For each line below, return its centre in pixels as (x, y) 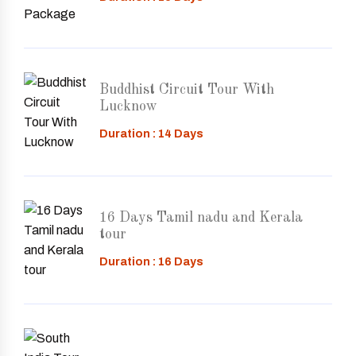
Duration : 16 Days (151, 261)
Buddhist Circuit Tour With (187, 89)
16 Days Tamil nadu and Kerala (201, 217)
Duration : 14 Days (151, 133)
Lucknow (128, 106)
